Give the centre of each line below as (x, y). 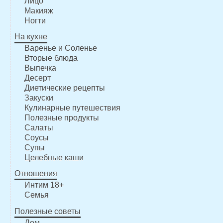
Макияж (39, 10)
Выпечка (40, 68)
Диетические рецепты (64, 88)
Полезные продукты (61, 117)
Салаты (39, 127)
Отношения (36, 174)
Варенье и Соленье (60, 48)
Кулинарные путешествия (72, 108)
